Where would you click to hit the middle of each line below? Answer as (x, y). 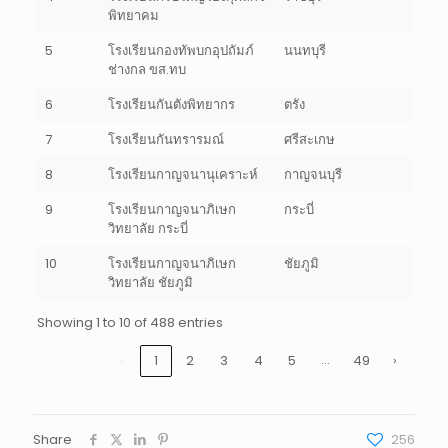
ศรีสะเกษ (309, 139)
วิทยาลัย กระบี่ (147, 228)
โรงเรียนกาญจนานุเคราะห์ (182, 174)
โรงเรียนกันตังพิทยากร (171, 104)
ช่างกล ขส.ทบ (146, 69)
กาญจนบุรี (312, 174)
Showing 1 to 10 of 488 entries (129, 322)
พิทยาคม (133, 15)
